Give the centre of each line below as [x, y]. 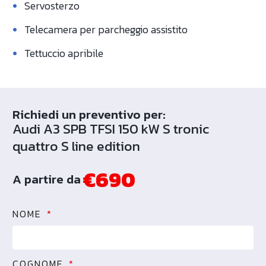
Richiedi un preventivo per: [89, 114]
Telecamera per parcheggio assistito [106, 29]
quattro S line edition [76, 146]
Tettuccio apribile [64, 53]
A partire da [47, 179]
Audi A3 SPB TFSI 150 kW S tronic [111, 129]
